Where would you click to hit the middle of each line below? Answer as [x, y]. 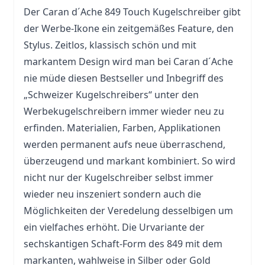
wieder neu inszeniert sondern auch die [112, 194]
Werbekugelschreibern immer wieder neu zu [124, 111]
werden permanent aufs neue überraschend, [125, 144]
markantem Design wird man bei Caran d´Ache [128, 62]
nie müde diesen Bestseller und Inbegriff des [124, 78]
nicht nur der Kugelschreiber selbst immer [119, 177]
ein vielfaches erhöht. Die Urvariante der [114, 227]
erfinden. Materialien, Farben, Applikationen [122, 128]
